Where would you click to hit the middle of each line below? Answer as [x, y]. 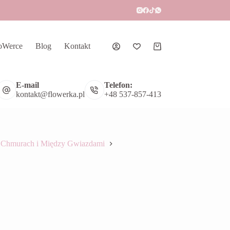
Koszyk [165, 50]
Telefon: [118, 85]
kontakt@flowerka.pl [51, 94]
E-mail [28, 85]
